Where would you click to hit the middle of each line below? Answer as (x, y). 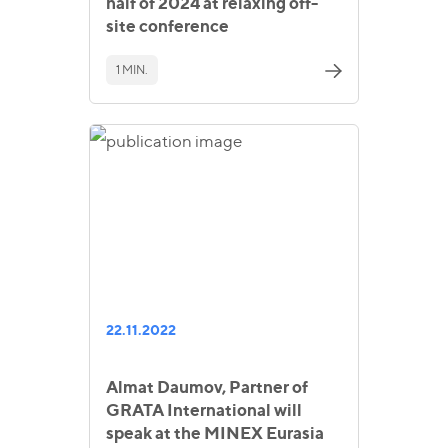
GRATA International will (204, 409)
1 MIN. (132, 70)
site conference (167, 25)
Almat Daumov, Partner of (207, 386)
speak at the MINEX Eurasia (215, 432)
